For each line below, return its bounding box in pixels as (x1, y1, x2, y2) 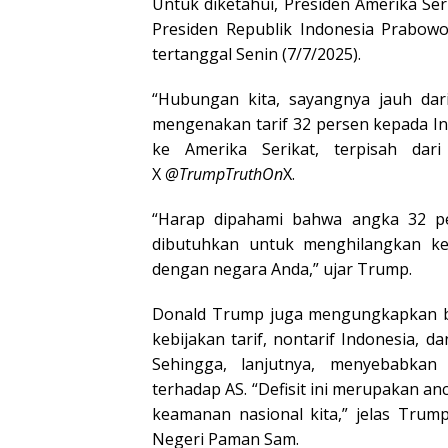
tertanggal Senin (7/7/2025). (152, 42, 361, 65)
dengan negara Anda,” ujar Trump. (152, 257, 412, 280)
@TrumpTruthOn (165, 162, 283, 185)
